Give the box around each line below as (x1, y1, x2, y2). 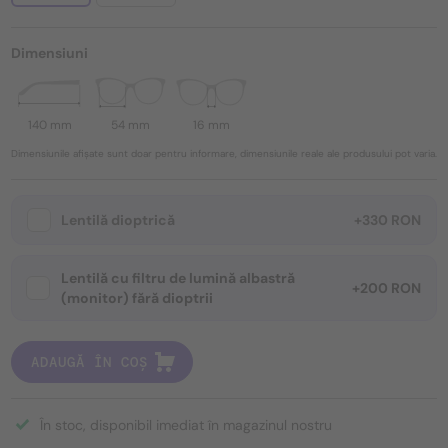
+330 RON (354, 211, 421, 230)
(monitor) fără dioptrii (61, 289, 213, 308)
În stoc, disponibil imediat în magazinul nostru (40, 416, 332, 435)
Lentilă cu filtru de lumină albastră (61, 269, 295, 288)
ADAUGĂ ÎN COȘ (31, 353, 148, 372)
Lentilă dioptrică (61, 211, 175, 230)
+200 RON (352, 279, 421, 298)
